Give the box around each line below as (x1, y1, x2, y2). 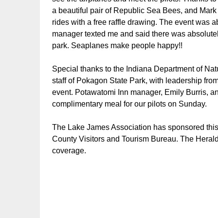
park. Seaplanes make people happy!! (52, 41, 182, 50)
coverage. (52, 146, 86, 155)
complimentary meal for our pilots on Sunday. (52, 100, 207, 109)
